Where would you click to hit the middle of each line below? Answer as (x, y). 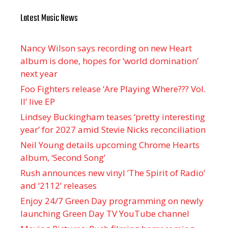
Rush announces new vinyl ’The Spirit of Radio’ (113, 173)
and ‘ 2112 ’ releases (59, 186)
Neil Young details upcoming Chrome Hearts (110, 145)
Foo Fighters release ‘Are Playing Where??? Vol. (113, 89)
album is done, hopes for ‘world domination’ (109, 61)
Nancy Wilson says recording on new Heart (106, 48)
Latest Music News (49, 19)
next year (39, 74)
